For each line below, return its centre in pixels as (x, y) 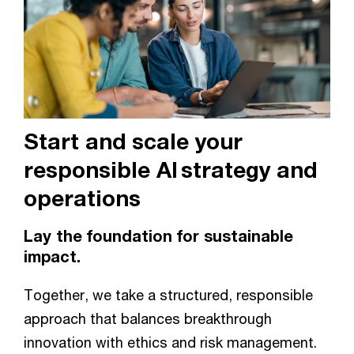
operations (82, 198)
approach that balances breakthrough (148, 318)
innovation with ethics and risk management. (170, 342)
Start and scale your (133, 141)
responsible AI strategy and (170, 169)
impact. (52, 256)
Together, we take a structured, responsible (168, 294)
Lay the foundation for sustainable (158, 235)
